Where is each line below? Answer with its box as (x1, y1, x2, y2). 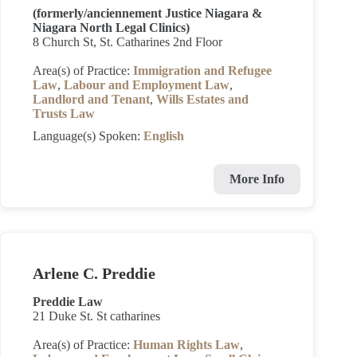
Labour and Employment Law (64, 78, 229, 92)
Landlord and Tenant (33, 92, 150, 106)
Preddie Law (33, 295, 103, 308)
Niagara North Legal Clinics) (33, 21, 190, 34)
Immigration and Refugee (133, 64, 272, 77)
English (143, 129, 184, 143)
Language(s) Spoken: (33, 129, 143, 143)
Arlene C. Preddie (33, 265, 155, 282)
